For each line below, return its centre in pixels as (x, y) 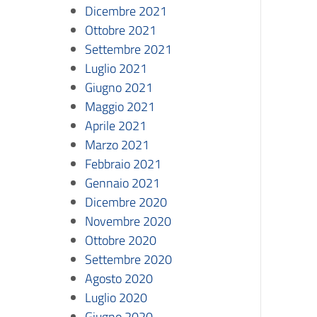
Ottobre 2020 (121, 240)
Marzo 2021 (117, 145)
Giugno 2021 (119, 87)
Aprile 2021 (116, 126)
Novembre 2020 (128, 221)
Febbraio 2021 (123, 164)
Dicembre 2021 (126, 11)
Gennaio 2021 (122, 183)
